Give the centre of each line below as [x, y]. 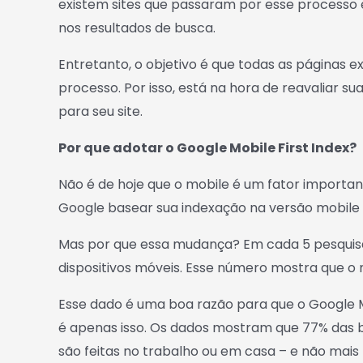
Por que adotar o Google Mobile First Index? [207, 148]
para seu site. [100, 111]
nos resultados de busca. [137, 28]
